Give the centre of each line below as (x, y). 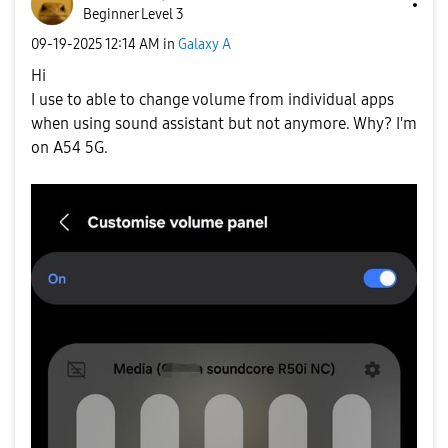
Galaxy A (204, 44)
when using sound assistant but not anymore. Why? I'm (224, 123)
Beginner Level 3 (133, 14)
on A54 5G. (69, 147)
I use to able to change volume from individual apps (212, 99)
